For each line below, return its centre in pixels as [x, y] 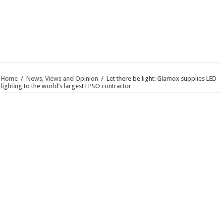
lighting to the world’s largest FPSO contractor [66, 86]
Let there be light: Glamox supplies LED [162, 79]
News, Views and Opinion [62, 79]
